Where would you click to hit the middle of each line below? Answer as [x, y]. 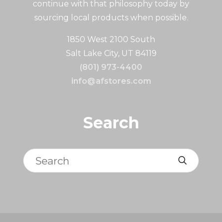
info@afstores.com [111, 81]
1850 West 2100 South [111, 40]
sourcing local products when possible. [111, 18]
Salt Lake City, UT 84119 [111, 54]
